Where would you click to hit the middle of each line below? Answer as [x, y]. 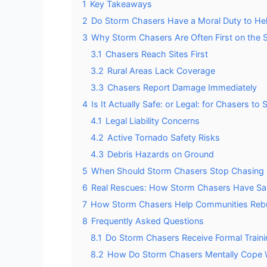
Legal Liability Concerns [153, 121]
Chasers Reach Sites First [157, 54]
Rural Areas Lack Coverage [161, 71]
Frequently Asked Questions [148, 221]
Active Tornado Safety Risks [164, 137]
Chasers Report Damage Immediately [182, 87]
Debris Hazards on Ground [161, 154]
